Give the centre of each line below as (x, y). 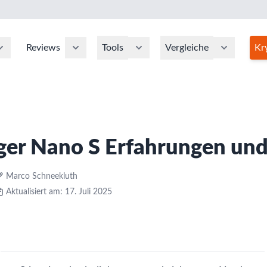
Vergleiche (187, 48)
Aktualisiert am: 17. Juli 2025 (59, 192)
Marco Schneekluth (42, 177)
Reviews (43, 48)
